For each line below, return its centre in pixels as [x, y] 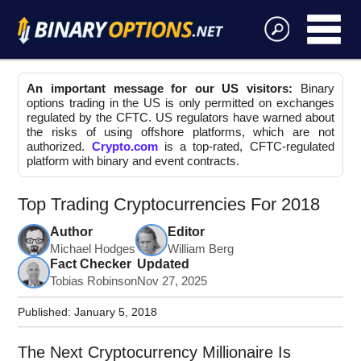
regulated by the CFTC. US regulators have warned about [180, 118]
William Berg [201, 249]
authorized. [59, 147]
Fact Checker [91, 264]
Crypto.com [124, 147]
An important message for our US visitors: [160, 89]
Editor [187, 232]
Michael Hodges [93, 249]
